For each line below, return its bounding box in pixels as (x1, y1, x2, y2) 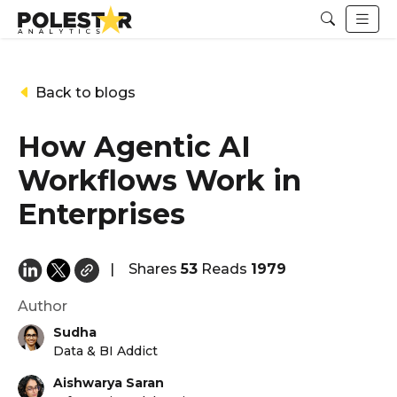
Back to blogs (32, 83, 136, 101)
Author (18, 297, 67, 315)
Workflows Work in (18, 162, 301, 198)
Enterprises (18, 196, 185, 231)
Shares (128, 260, 181, 277)
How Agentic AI (18, 128, 251, 164)
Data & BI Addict (53, 342, 158, 359)
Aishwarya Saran (53, 374, 164, 391)
